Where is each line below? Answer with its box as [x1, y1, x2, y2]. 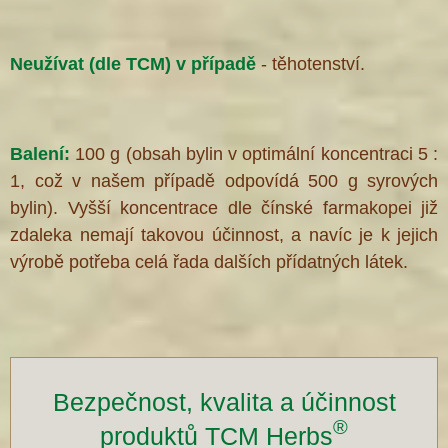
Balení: [10, 144, 76, 165]
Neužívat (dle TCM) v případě [10, 54, 261, 75]
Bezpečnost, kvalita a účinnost [52, 388, 396, 417]
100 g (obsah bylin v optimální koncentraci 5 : [75, 144, 439, 165]
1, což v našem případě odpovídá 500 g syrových [10, 171, 438, 192]
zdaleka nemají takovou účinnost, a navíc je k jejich [10, 225, 438, 246]
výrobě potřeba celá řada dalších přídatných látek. [10, 252, 408, 273]
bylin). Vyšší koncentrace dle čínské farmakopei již [10, 198, 438, 219]
